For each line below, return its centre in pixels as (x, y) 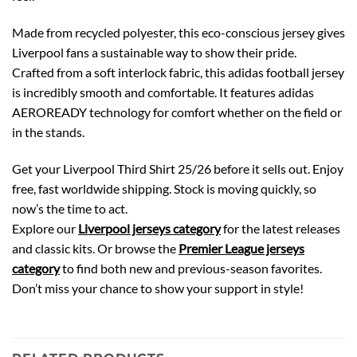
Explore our (45, 228)
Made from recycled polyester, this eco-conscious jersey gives (178, 32)
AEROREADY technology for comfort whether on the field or (177, 112)
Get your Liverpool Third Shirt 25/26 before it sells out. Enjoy (178, 168)
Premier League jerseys (241, 248)
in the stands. (48, 131)
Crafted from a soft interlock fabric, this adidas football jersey (178, 72)
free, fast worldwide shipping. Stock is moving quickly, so (164, 188)
